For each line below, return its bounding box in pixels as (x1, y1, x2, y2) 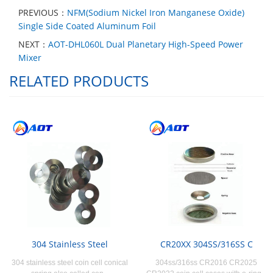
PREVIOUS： (18, 6, 67, 18)
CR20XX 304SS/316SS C (160, 238, 253, 250)
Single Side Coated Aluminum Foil (18, 19, 156, 32)
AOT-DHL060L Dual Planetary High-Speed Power (48, 38, 243, 50)
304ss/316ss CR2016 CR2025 (155, 258, 257, 267)
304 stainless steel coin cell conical (12, 258, 128, 267)
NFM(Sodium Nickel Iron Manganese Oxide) (67, 6, 244, 18)
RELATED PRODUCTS (9, 70, 149, 91)
